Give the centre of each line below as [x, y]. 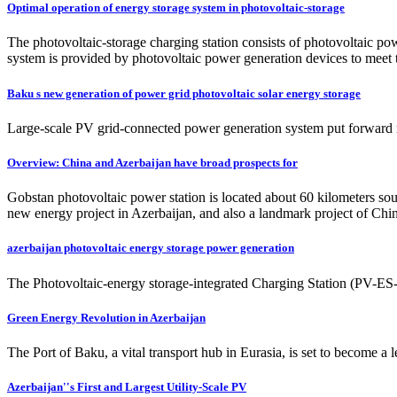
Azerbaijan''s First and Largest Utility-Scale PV [127, 387]
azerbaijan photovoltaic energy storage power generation [151, 248]
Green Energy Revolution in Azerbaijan [106, 317]
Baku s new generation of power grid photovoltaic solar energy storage [184, 93]
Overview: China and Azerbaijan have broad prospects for [152, 162]
